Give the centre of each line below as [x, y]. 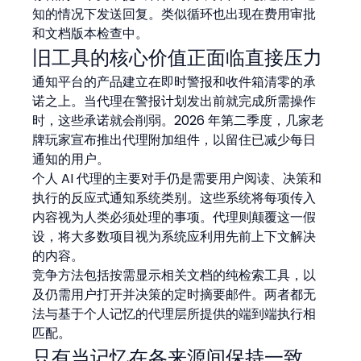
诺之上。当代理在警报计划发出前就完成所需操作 [174, 101]
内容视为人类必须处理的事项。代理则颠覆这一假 [174, 217]
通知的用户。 [71, 159]
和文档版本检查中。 [91, 33]
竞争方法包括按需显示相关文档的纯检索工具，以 [174, 275]
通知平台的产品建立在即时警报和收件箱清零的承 [174, 81]
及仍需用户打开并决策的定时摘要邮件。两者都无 [174, 294]
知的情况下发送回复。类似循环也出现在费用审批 [174, 14]
